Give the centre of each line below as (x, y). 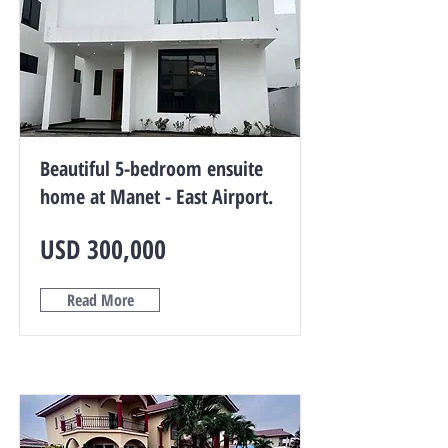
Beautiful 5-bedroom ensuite (151, 168)
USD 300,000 (103, 249)
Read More (100, 300)
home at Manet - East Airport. (156, 196)
